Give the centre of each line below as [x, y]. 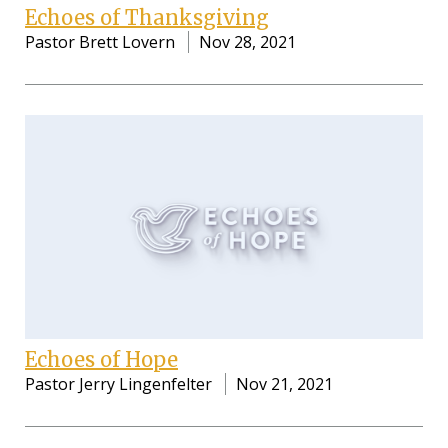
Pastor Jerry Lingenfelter [118, 384]
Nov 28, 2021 [247, 42]
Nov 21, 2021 [284, 384]
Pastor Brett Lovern [100, 42]
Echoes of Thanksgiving [147, 18]
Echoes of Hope [101, 359]
